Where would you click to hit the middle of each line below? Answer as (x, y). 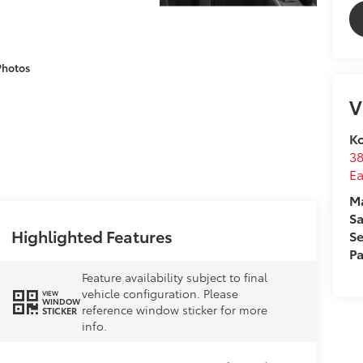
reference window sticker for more (174, 310)
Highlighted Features (92, 236)
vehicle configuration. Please (160, 294)
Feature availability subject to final (174, 278)
